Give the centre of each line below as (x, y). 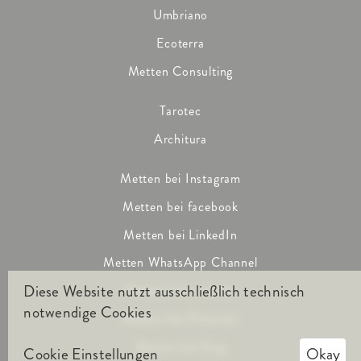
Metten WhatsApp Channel (180, 263)
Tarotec (180, 111)
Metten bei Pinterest (180, 319)
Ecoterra (180, 44)
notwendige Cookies (87, 313)
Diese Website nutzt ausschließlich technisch (164, 292)
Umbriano (180, 15)
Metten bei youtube (180, 291)
